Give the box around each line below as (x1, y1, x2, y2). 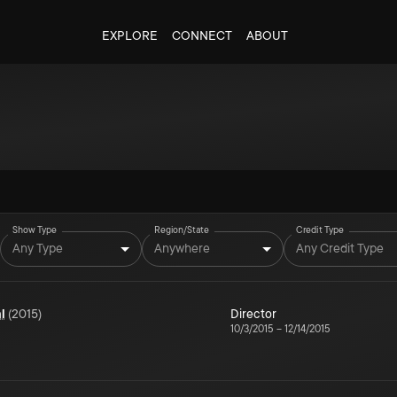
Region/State (154, 224, 209, 236)
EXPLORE (101, 28, 158, 43)
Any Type (12, 240, 63, 255)
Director (230, 307, 276, 321)
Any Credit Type (296, 240, 384, 255)
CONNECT (171, 28, 232, 43)
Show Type (12, 224, 58, 236)
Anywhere (154, 240, 210, 255)
